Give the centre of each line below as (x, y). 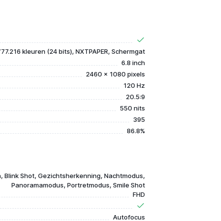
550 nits (132, 108)
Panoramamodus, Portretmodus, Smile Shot (78, 185)
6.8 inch (133, 63)
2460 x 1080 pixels (115, 74)
